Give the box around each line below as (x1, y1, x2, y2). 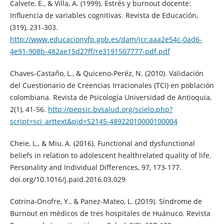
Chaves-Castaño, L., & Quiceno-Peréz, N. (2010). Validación (9, 68, 203, 78)
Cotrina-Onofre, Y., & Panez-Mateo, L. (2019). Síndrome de (9, 196, 202, 206)
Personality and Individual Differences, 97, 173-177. (9, 162, 181, 172)
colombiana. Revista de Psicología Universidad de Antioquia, (9, 92, 211, 102)
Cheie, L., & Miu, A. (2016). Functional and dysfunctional (9, 138, 195, 148)
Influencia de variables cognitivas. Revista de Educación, (9, 10, 198, 20)
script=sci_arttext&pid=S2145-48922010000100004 (9, 116, 177, 126)
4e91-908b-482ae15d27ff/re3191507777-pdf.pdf (9, 46, 170, 56)
